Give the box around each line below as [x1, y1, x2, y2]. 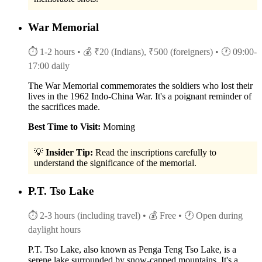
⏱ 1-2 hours [28, 46, 75, 57]
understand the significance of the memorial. [34, 157, 196, 168]
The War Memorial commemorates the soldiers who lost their [28, 80, 253, 91]
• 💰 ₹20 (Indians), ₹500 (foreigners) [77, 46, 213, 57]
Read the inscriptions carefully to [93, 147, 216, 157]
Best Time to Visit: [28, 121, 101, 132]
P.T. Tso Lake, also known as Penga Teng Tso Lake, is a [28, 244, 236, 255]
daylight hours [28, 225, 81, 235]
